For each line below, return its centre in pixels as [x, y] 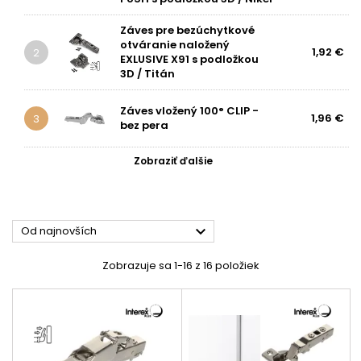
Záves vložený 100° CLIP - [189, 111]
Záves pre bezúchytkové [187, 30]
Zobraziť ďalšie [173, 161]
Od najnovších [59, 231]
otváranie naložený [175, 45]
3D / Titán [147, 74]
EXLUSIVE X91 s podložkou [189, 59]
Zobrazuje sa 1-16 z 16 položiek [180, 266]
